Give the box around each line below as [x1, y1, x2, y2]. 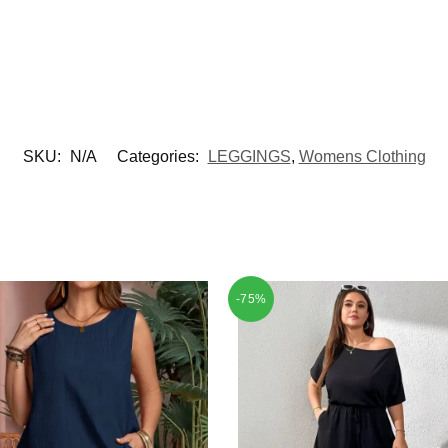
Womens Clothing [298, 147, 426, 165]
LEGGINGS [207, 147, 291, 165]
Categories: [116, 147, 203, 165]
